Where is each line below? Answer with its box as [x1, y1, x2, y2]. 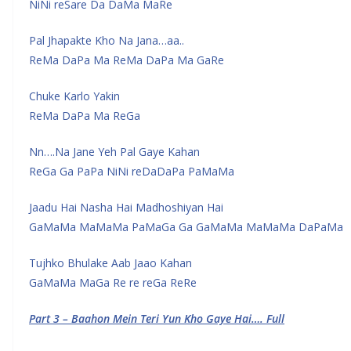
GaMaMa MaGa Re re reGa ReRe [29, 275, 197, 290]
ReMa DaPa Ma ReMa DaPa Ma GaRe [29, 52, 224, 67]
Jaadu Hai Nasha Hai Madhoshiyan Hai [29, 200, 223, 215]
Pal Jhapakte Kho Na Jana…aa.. [29, 33, 184, 48]
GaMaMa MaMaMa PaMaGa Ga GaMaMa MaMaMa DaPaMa [29, 219, 343, 234]
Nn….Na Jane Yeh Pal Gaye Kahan [29, 144, 200, 159]
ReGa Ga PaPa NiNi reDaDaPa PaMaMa [29, 164, 234, 179]
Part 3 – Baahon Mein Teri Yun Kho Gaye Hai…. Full [29, 311, 284, 326]
